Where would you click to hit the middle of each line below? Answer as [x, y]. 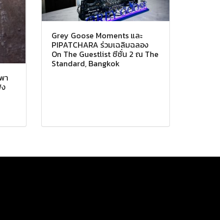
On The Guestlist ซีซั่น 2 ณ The [105, 54]
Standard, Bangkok [85, 63]
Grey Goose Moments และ [97, 35]
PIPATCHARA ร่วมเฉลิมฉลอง [100, 44]
